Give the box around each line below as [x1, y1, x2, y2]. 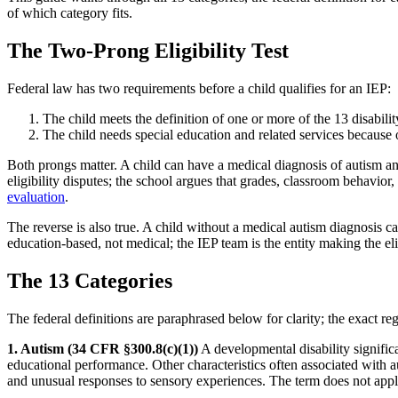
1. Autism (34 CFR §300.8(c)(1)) [7, 340, 198, 356]
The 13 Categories [7, 268, 172, 292]
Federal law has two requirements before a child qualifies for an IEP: [7, 80, 391, 96]
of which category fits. [7, 4, 132, 20]
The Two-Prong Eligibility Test [7, 38, 289, 62]
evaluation [7, 188, 65, 204]
